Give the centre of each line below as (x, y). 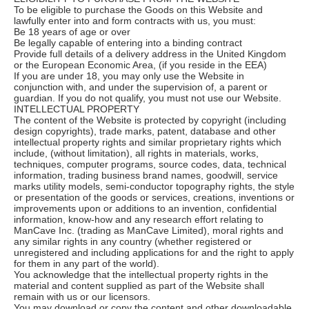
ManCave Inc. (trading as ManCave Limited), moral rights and (149, 230)
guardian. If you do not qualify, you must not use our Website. (148, 98)
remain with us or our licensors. (82, 296)
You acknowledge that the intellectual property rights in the (141, 274)
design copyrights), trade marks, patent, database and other (145, 131)
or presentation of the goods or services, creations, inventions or (154, 197)
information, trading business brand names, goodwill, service (146, 175)
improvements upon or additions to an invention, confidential (145, 208)
